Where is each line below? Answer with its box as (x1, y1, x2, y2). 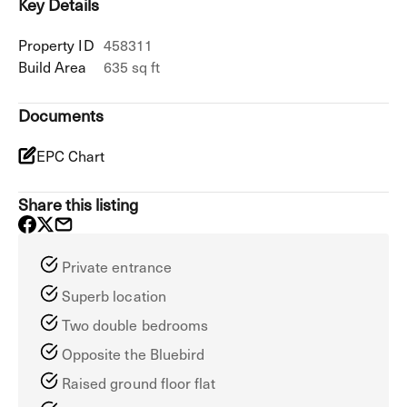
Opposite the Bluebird (62, 342, 205, 364)
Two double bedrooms (62, 313, 208, 335)
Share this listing (18, 192, 139, 216)
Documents (18, 103, 104, 127)
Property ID (18, 34, 94, 55)
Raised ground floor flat (62, 372, 216, 393)
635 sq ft (103, 55, 161, 77)
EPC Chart (36, 144, 105, 166)
